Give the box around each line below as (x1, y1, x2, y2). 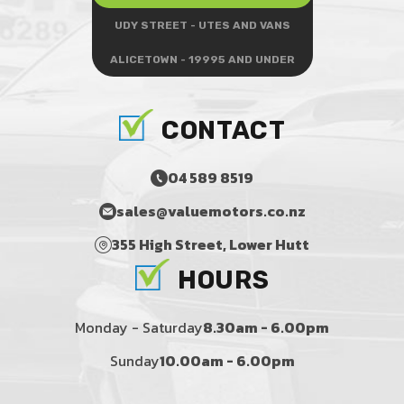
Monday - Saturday (75, 317, 203, 339)
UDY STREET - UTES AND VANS (114, 18, 290, 32)
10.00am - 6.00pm (159, 350, 295, 372)
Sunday (109, 350, 160, 372)
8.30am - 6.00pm (203, 317, 329, 339)
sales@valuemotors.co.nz (115, 200, 306, 223)
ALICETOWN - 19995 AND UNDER (109, 52, 295, 66)
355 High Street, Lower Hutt (112, 234, 309, 256)
